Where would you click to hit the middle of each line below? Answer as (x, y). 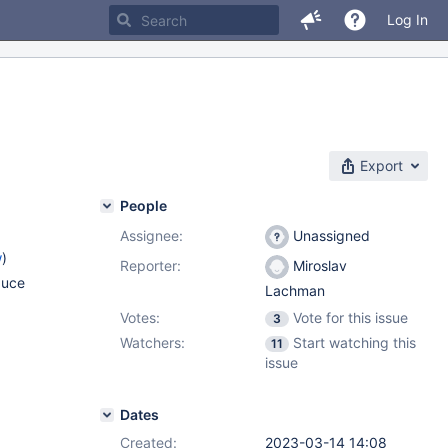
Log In (407, 19)
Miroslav (318, 265)
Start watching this (354, 342)
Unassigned (329, 235)
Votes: (140, 317)
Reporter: (150, 265)
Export (381, 165)
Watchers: (152, 342)
